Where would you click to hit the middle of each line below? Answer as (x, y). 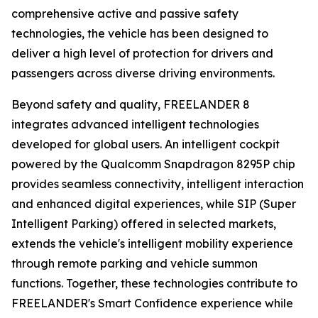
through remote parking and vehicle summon (135, 263)
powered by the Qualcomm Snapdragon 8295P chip (153, 164)
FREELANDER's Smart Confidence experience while (152, 303)
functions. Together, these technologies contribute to (154, 283)
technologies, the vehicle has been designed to (140, 33)
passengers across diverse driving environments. (143, 73)
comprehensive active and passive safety (125, 13)
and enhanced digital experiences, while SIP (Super (154, 204)
